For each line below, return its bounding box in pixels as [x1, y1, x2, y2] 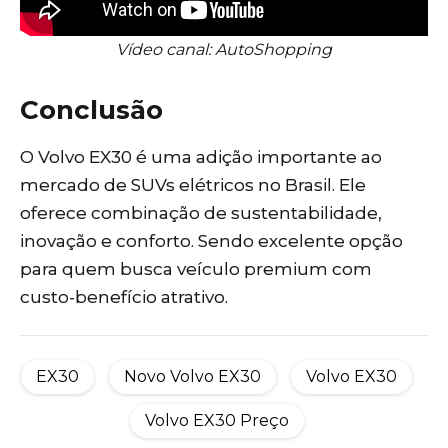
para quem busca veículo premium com [20, 258, 372, 279]
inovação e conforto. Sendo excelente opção [20, 230, 403, 251]
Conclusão [20, 93, 163, 126]
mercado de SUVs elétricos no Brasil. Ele [20, 174, 366, 195]
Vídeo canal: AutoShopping [116, 39, 332, 59]
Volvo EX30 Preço [144, 410, 289, 430]
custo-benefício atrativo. [20, 286, 228, 307]
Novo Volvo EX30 [124, 366, 261, 386]
